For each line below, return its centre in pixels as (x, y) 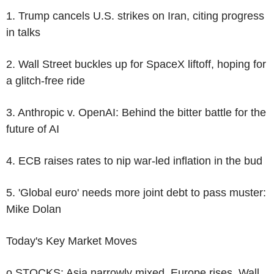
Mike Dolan (34, 209)
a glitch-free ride (46, 80)
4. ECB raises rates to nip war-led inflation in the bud (134, 161)
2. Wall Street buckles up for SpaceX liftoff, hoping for (136, 64)
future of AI (33, 129)
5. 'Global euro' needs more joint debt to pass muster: (136, 192)
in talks (23, 32)
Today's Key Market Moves (72, 241)
